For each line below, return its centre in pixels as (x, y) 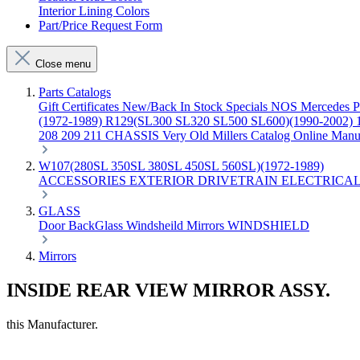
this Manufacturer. (52, 324)
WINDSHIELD (268, 225)
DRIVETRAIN (239, 180)
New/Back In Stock (174, 106)
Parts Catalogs (75, 92)
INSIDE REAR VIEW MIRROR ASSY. (168, 290)
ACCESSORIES (84, 180)
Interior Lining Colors (94, 11)
